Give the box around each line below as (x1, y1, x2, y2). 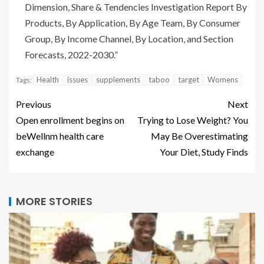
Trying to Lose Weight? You (137, 114, 248, 126)
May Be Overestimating (151, 130, 248, 141)
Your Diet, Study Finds (160, 146, 248, 157)
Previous (16, 98, 51, 110)
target (178, 74, 199, 84)
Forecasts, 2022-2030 (25, 48, 114, 60)
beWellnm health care (16, 130, 104, 141)
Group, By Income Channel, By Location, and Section (25, 32, 233, 44)
